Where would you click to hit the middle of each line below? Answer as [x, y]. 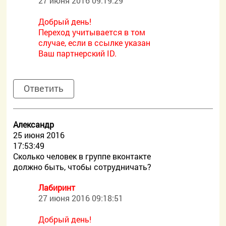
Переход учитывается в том [92, 32]
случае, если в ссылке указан [95, 43]
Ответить [44, 88]
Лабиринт [57, 187]
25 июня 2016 [39, 135]
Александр [34, 124]
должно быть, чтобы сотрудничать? [82, 167]
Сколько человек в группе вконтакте [82, 156]
